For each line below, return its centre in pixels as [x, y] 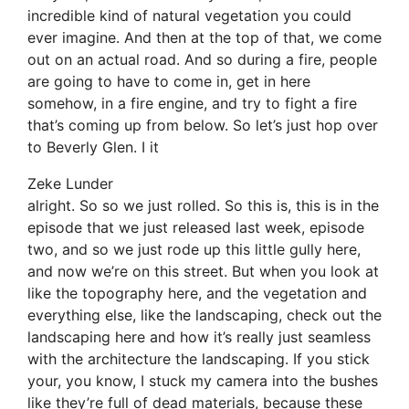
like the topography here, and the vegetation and [197, 294]
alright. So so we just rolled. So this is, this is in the [203, 206]
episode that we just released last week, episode [196, 228]
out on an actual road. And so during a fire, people [202, 60]
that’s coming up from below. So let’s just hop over [203, 126]
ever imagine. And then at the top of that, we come [204, 38]
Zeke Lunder [70, 184]
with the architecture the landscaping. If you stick [199, 359]
